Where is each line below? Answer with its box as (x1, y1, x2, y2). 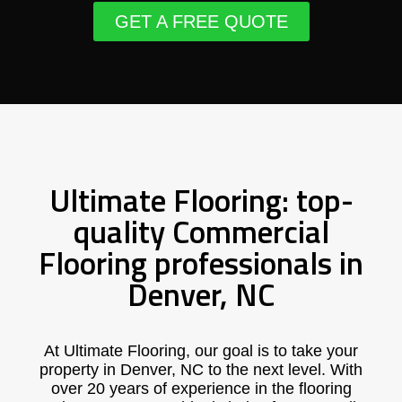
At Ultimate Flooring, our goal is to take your (44, 342, 358, 360)
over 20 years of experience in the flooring (50, 380, 352, 398)
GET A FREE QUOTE (114, 12, 288, 31)
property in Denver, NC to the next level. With (39, 361, 363, 379)
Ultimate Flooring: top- (48, 176, 354, 224)
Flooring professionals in (39, 239, 363, 287)
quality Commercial (73, 207, 329, 256)
